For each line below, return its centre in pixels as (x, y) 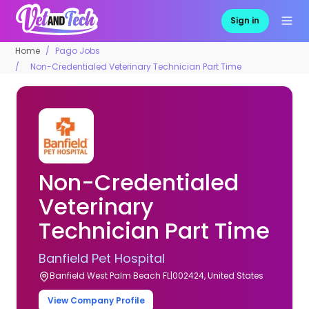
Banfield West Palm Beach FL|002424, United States (157, 275)
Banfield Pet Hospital (102, 258)
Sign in (245, 21)
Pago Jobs (78, 50)
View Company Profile (96, 301)
